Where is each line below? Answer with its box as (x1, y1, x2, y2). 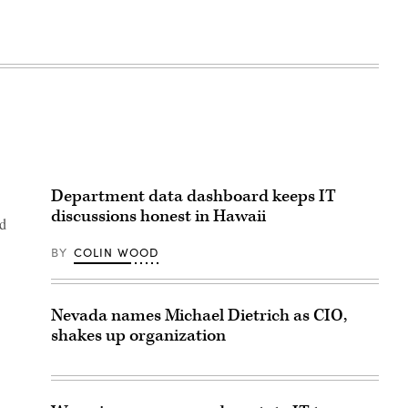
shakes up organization (51, 323, 226, 347)
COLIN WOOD (73, 243, 159, 260)
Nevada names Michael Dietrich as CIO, (51, 303, 347, 327)
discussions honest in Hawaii (51, 204, 266, 228)
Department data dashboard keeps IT (51, 184, 336, 208)
